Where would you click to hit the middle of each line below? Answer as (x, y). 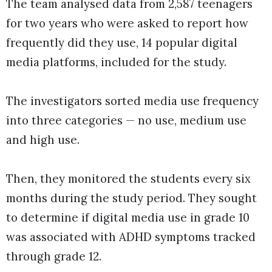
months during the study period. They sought (131, 198)
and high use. (43, 140)
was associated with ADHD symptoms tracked (131, 237)
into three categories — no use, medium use (126, 121)
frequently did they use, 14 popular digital (122, 43)
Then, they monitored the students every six (128, 179)
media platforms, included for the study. (116, 62)
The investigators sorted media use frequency (132, 101)
